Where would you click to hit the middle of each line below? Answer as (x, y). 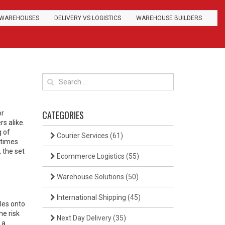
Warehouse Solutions (90, 177)
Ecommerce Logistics (90, 156)
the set (14, 151)
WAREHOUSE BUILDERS (169, 18)
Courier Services (82, 136)
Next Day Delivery (84, 218)
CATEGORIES (63, 115)
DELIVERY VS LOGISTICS (88, 18)
